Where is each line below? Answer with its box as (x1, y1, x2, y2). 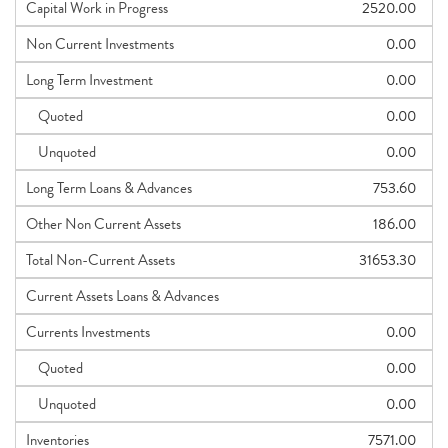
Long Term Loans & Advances (26, 177, 192, 199)
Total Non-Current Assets (26, 249, 175, 271)
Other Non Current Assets (26, 213, 181, 235)
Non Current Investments (26, 33, 174, 55)
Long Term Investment (26, 69, 153, 91)
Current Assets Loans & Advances (26, 285, 219, 307)
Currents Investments (26, 321, 150, 343)
